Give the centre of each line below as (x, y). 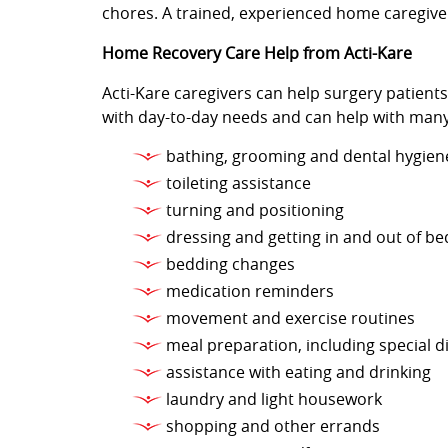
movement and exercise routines (290, 318)
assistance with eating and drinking (298, 372)
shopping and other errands (273, 426)
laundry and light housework (274, 399)
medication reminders (250, 291)
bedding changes (230, 264)
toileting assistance (238, 183)
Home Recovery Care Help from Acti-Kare (257, 53)
